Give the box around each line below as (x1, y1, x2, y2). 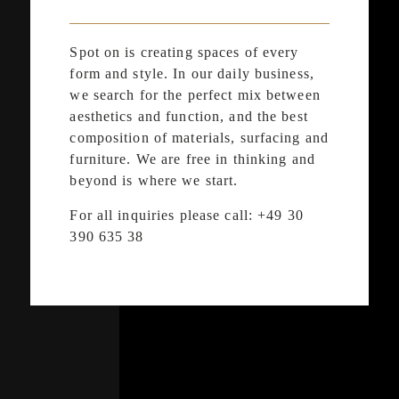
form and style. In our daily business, (69, 65, 314, 81)
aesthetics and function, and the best (69, 108, 308, 124)
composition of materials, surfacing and (69, 129, 330, 145)
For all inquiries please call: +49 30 (69, 207, 304, 223)
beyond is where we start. (69, 172, 239, 188)
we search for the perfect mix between (69, 86, 321, 102)
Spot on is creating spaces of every (69, 44, 299, 60)
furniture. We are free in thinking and (69, 151, 315, 167)
